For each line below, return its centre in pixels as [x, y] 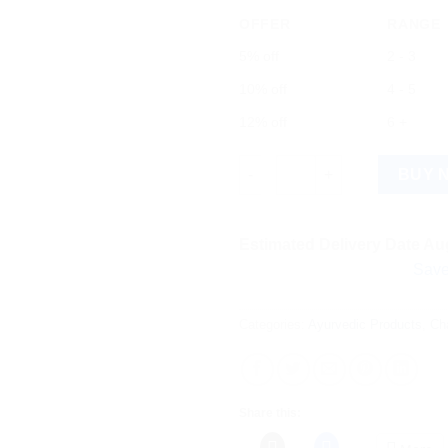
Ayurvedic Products [365, 325]
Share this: [270, 413]
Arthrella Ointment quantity [331, 164]
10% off [263, 88]
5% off [259, 55]
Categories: [273, 325]
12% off [263, 121]
